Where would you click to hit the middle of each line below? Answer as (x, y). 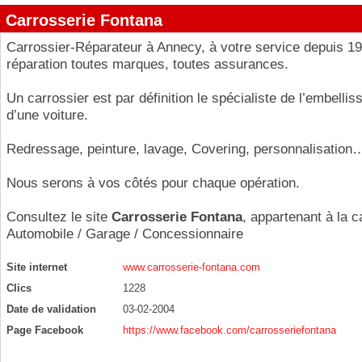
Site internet (37, 267)
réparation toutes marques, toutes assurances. (147, 64)
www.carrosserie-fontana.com (192, 267)
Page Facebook (45, 330)
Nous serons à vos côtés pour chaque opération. (153, 183)
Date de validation (51, 309)
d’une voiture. (47, 115)
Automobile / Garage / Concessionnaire (125, 234)
